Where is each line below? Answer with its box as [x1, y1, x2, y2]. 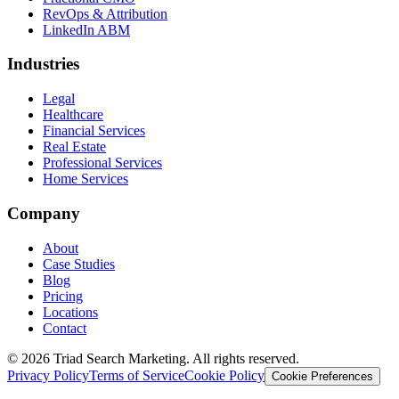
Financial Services [43, 123, 145, 139]
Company [7, 203, 80, 223]
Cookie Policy [184, 367, 265, 383]
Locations [43, 304, 98, 320]
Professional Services [43, 155, 162, 171]
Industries [7, 54, 79, 74]
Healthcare [43, 107, 103, 123]
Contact [43, 320, 86, 336]
